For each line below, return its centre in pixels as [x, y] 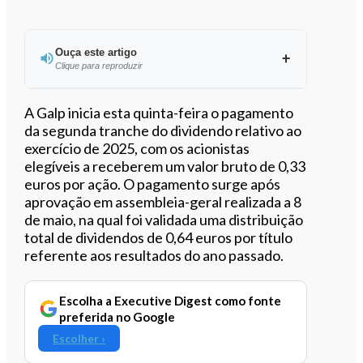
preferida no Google [117, 316]
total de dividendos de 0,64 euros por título [159, 237]
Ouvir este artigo [175, 110]
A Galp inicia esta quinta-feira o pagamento [159, 112]
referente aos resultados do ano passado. [154, 255]
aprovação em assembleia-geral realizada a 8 [163, 201]
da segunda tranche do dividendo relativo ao [163, 130]
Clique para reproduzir [98, 65]
